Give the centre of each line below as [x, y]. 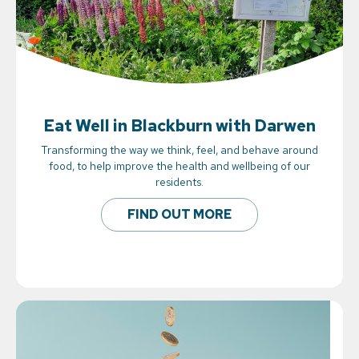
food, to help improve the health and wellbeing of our [179, 166]
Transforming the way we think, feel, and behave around [179, 150]
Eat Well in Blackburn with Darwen [179, 126]
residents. [179, 182]
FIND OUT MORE [179, 215]
